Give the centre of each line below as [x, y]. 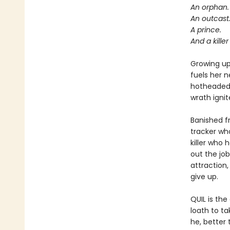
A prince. [206, 30]
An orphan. [209, 7]
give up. [204, 177]
